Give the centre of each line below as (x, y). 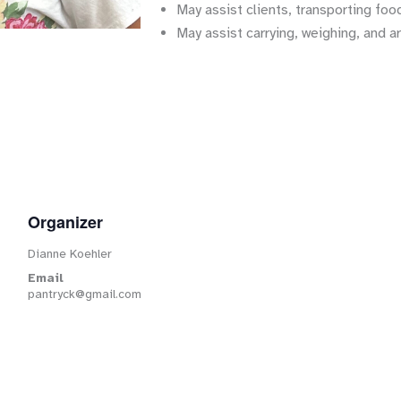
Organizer (65, 222)
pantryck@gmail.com (84, 294)
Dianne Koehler (69, 254)
